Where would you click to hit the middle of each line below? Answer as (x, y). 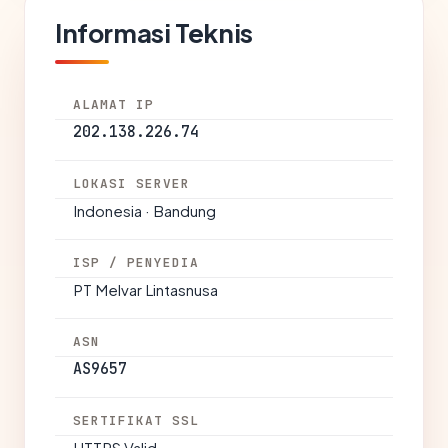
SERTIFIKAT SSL (136, 420)
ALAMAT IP (114, 104)
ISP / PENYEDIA (136, 262)
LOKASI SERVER (132, 183)
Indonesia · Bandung (144, 210)
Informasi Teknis (154, 32)
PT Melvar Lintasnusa (145, 289)
